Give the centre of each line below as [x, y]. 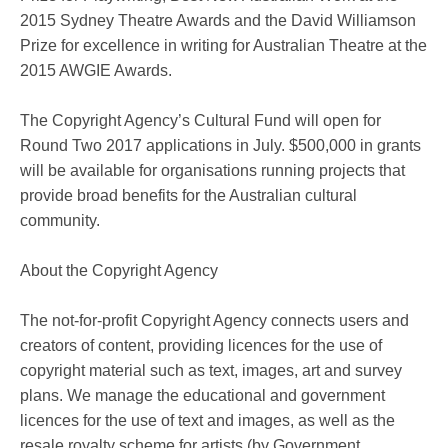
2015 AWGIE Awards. [96, 70]
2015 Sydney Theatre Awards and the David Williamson [218, 20]
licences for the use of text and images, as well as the [207, 420]
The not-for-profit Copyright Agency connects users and [214, 320]
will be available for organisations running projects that [212, 170]
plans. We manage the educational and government [202, 395]
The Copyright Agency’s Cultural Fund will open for [200, 120]
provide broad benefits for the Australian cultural [188, 195]
